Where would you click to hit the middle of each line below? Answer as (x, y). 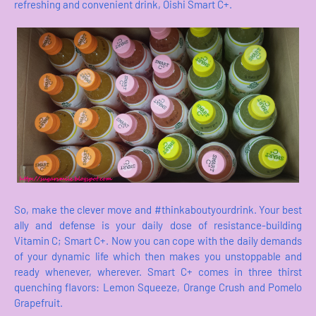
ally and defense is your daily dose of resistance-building (158, 225)
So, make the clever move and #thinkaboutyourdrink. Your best (158, 210)
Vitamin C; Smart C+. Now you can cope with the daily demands (158, 241)
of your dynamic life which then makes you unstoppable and (158, 256)
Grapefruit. (39, 303)
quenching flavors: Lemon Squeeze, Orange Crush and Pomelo (158, 287)
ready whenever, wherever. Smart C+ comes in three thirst (158, 272)
